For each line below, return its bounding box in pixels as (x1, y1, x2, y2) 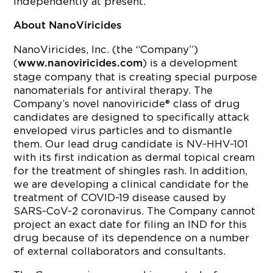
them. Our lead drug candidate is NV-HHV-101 (13, 138, 249, 149)
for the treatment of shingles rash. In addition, (13, 165, 248, 176)
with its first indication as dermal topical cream (13, 152, 255, 163)
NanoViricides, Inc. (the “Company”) (13, 44, 199, 55)
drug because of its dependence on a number (13, 232, 250, 243)
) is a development (143, 57, 238, 68)
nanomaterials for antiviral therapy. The (13, 85, 213, 96)
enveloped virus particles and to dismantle (13, 125, 233, 136)
